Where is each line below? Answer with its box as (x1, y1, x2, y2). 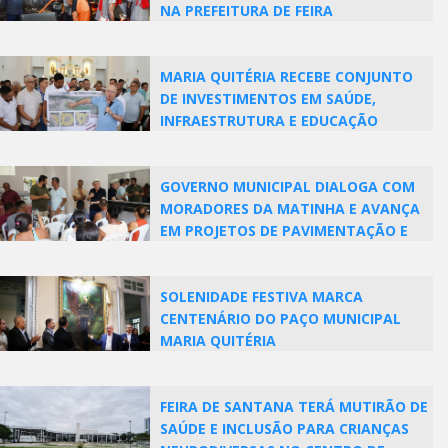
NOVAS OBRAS (160, 243, 260, 262)
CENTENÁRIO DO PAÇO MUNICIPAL (160, 309, 401, 328)
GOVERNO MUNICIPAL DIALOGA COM (160, 177, 415, 196)
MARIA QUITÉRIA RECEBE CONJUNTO (160, 67, 413, 86)
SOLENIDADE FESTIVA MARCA (160, 287, 363, 306)
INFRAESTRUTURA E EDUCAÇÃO (160, 111, 378, 130)
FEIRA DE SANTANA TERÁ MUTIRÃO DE (160, 397, 428, 416)
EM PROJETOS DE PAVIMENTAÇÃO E (160, 221, 408, 240)
